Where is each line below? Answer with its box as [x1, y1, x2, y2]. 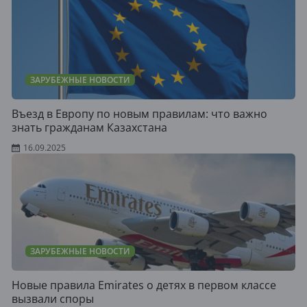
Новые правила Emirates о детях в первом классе [12, 278, 276, 293]
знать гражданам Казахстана [12, 120, 167, 135]
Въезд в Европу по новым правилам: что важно [12, 106, 267, 121]
